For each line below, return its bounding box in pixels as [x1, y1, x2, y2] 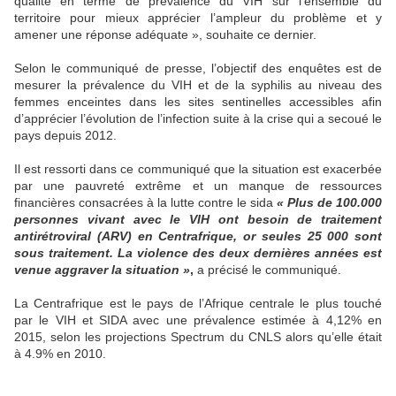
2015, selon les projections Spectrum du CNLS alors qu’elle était [14, 330, 382, 345]
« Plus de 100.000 [277, 195, 382, 210]
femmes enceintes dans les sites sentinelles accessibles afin [14, 95, 382, 110]
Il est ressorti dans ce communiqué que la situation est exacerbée [14, 162, 382, 177]
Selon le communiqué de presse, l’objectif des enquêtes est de [14, 61, 382, 76]
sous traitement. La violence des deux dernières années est [14, 246, 382, 261]
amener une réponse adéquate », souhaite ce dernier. [14, 27, 316, 42]
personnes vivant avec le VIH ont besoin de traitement [14, 212, 382, 227]
